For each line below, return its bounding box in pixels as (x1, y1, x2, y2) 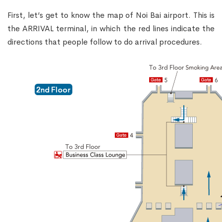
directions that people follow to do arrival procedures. (7, 36, 204, 47)
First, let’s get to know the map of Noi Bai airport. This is (7, 9, 215, 20)
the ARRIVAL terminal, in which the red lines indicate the (7, 23, 215, 34)
